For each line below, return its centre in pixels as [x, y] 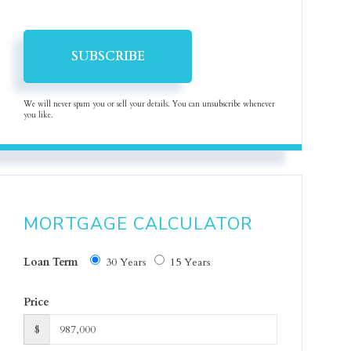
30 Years [127, 262]
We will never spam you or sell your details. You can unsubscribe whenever [150, 104]
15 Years [191, 262]
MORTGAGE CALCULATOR [139, 224]
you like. [39, 115]
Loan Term [51, 262]
